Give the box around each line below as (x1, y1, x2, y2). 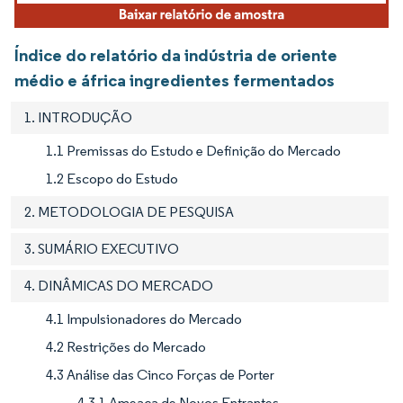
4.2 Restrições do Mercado (46, 337, 206, 355)
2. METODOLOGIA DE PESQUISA (24, 202, 234, 220)
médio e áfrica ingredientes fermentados (14, 68, 335, 91)
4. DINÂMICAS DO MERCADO (24, 276, 213, 294)
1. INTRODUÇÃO (24, 108, 132, 126)
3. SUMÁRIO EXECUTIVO (24, 239, 179, 257)
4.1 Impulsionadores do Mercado (46, 309, 242, 327)
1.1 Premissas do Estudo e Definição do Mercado (46, 141, 341, 159)
